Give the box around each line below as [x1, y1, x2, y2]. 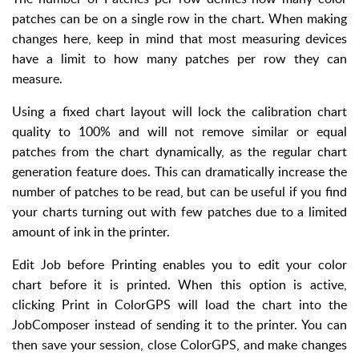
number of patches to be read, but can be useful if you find [12, 182, 347, 200]
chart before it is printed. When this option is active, [12, 275, 347, 293]
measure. [12, 69, 63, 87]
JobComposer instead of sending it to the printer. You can [12, 315, 347, 333]
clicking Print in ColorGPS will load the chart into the [12, 295, 347, 313]
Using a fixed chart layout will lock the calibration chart [12, 102, 347, 120]
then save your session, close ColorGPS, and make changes [12, 335, 347, 353]
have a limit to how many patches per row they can [12, 49, 347, 67]
